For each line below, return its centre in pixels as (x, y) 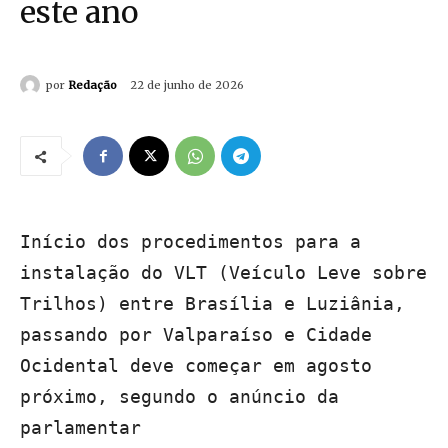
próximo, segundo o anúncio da (179, 397)
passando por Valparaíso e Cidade (196, 335)
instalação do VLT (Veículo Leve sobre (223, 273)
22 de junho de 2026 (187, 85)
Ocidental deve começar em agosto (196, 366)
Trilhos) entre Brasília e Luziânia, (212, 304)
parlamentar (80, 428)
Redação (92, 84)
